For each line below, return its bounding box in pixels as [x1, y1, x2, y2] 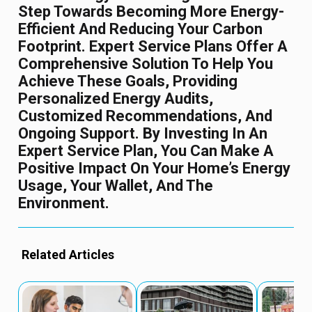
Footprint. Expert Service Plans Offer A [18, 38, 288, 56]
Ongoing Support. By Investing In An [18, 125, 268, 143]
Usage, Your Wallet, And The [18, 177, 214, 195]
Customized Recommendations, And [18, 107, 273, 125]
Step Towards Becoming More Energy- [18, 3, 285, 21]
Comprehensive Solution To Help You [18, 55, 274, 73]
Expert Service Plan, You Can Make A [18, 142, 274, 160]
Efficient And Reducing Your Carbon [18, 20, 263, 38]
